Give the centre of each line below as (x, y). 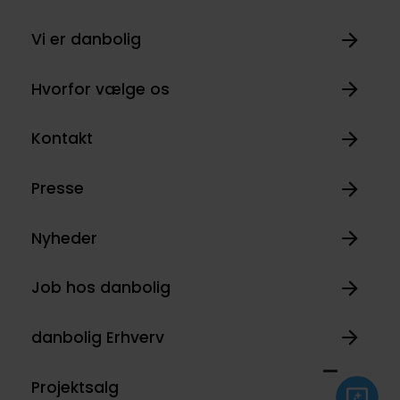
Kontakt (62, 139)
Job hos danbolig (100, 288)
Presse (57, 189)
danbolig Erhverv (97, 337)
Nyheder (64, 238)
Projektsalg (75, 387)
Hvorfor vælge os (100, 89)
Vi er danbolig (86, 40)
